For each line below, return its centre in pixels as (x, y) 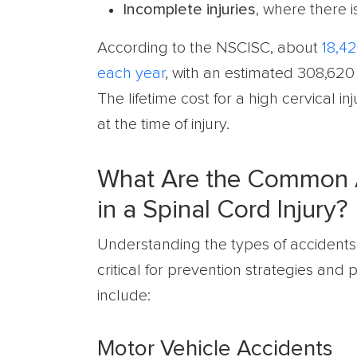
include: (124, 296)
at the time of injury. (163, 124)
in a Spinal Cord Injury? (223, 210)
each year (131, 73)
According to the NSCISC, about (210, 48)
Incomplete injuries (189, 10)
